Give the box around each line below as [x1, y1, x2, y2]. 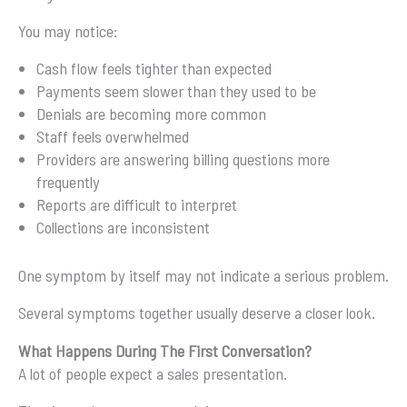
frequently [36, 172, 100, 193]
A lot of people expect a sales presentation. [18, 362, 287, 383]
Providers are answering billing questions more [36, 149, 330, 170]
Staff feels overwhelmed [36, 126, 189, 147]
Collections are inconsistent [36, 217, 210, 238]
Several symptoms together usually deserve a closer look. [18, 303, 375, 323]
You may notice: [18, 20, 118, 41]
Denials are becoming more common [36, 104, 266, 124]
